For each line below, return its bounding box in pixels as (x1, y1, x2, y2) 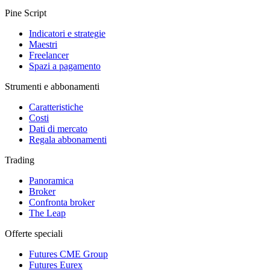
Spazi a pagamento (29, 60, 101, 71)
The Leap (29, 207, 66, 218)
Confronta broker (29, 196, 95, 207)
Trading (5, 154, 34, 165)
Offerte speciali (5, 228, 63, 239)
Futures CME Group (29, 248, 108, 259)
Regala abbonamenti (29, 134, 107, 145)
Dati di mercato (29, 123, 87, 134)
